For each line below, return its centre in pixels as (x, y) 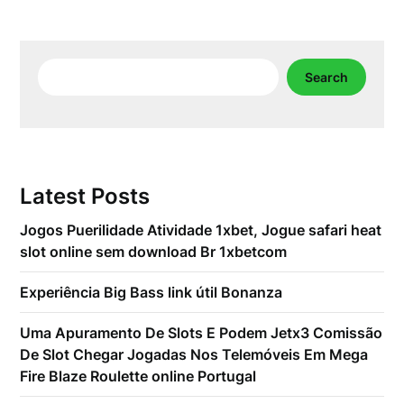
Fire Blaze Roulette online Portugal (138, 376)
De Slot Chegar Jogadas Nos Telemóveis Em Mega (194, 355)
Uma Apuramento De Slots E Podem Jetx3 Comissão (202, 333)
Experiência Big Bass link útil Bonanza (151, 293)
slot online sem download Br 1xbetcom (154, 252)
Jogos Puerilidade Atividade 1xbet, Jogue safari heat (201, 230)
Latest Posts (85, 197)
